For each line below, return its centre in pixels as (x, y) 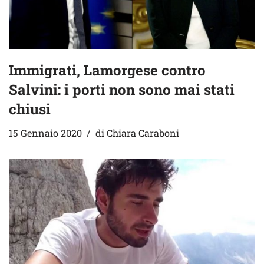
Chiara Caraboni (143, 133)
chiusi (30, 109)
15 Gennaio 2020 (45, 133)
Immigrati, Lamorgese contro (107, 70)
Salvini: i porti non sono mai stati (122, 89)
